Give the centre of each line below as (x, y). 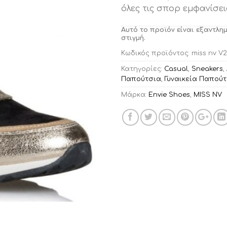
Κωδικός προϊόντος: (156, 53)
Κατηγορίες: (143, 69)
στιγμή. (133, 38)
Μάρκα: (135, 95)
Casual (176, 69)
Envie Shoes (169, 95)
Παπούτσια (141, 79)
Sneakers (207, 69)
